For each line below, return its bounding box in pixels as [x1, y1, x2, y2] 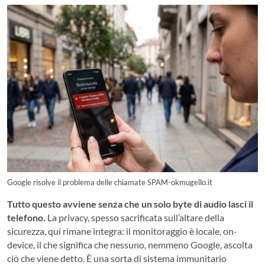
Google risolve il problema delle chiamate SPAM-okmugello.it [7, 177, 212, 188]
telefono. [7, 212, 46, 224]
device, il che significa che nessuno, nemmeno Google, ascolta [7, 239, 253, 251]
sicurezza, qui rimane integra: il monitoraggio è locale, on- [7, 225, 237, 237]
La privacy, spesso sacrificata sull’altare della [46, 212, 224, 224]
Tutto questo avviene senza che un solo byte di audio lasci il [7, 198, 253, 210]
